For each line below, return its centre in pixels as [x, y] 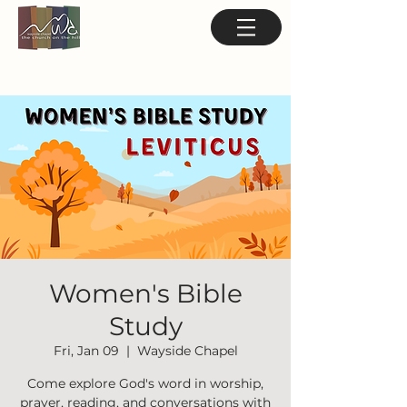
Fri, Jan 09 [86, 351]
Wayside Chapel [187, 351]
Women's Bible [145, 293]
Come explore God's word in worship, [145, 383]
